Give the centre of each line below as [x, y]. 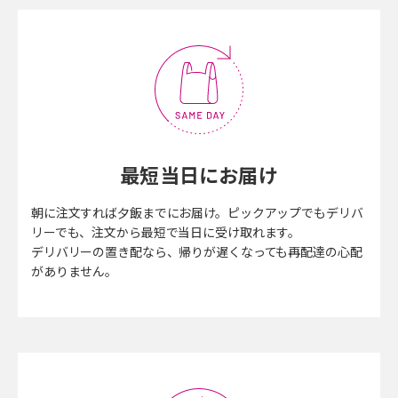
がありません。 [75, 271]
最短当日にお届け [199, 175]
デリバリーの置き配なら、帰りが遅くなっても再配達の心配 [197, 251]
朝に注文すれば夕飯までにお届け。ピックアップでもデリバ [197, 212]
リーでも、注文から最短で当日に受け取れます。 [166, 232]
